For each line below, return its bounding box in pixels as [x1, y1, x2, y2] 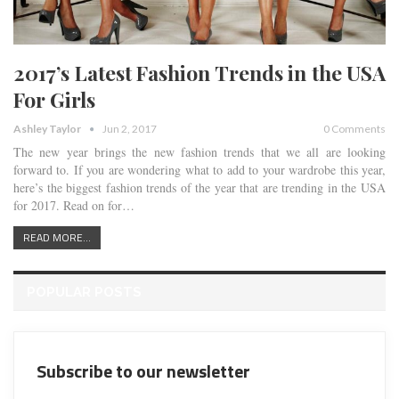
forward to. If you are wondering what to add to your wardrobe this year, [13, 161, 386, 179]
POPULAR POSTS [27, 284, 142, 301]
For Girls [13, 85, 95, 114]
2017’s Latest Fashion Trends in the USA [13, 59, 386, 87]
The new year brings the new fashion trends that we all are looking [13, 143, 386, 161]
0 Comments [323, 122, 386, 136]
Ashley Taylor [13, 122, 83, 136]
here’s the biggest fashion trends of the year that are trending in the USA [13, 179, 386, 197]
